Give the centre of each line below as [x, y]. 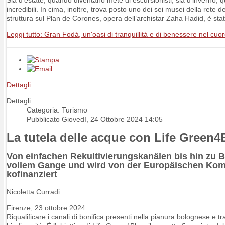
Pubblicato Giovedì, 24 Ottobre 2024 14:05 [95, 119]
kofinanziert [32, 174]
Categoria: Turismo [57, 110]
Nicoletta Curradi [33, 192]
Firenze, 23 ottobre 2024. [47, 208]
